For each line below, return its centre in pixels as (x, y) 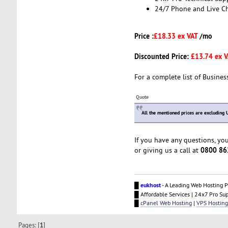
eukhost (150, 186)
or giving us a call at (167, 150)
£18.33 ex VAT (176, 36)
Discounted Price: (162, 56)
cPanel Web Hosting (166, 203)
